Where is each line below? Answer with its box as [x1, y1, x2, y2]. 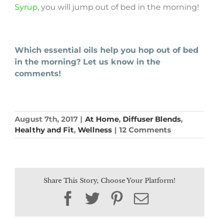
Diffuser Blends [123, 114, 181, 124]
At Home [85, 114, 119, 124]
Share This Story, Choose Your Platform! [44, 176, 175, 185]
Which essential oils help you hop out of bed [15, 45, 198, 55]
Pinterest [124, 190, 175, 205]
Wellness [78, 125, 112, 135]
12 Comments [119, 125, 171, 135]
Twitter [99, 190, 141, 205]
